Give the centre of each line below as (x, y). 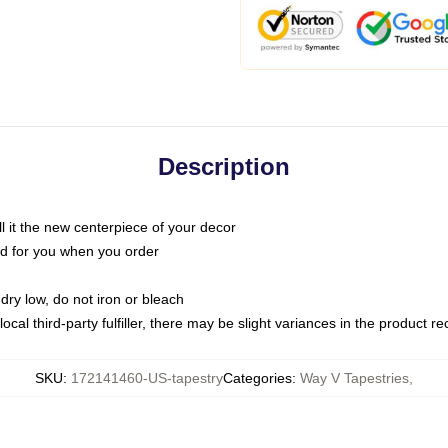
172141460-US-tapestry (147, 378)
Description (224, 166)
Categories (257, 378)
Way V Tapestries (354, 378)
